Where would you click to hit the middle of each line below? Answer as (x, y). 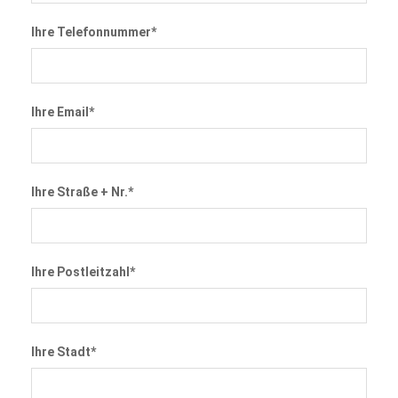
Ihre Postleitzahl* (83, 271)
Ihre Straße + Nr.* (82, 191)
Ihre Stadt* (64, 351)
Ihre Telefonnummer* (94, 32)
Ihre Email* (63, 111)
